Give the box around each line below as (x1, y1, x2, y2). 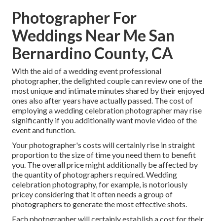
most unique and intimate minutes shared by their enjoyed (12, 86, 204, 96)
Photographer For (12, 8, 137, 28)
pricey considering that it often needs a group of (12, 189, 173, 199)
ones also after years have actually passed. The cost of (12, 96, 193, 106)
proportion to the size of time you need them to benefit (12, 150, 196, 160)
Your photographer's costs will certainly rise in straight (12, 140, 195, 150)
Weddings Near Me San (12, 26, 175, 45)
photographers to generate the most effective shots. (12, 199, 187, 209)
